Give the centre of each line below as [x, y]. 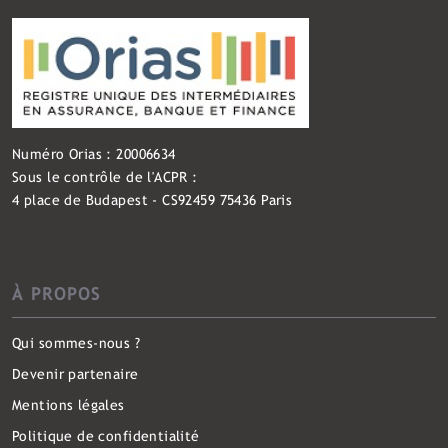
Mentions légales [68, 405]
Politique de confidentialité [106, 436]
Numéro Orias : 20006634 [94, 154]
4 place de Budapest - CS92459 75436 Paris [152, 200]
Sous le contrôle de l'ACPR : [105, 177]
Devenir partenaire [75, 374]
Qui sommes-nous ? [76, 343]
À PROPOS [56, 294]
